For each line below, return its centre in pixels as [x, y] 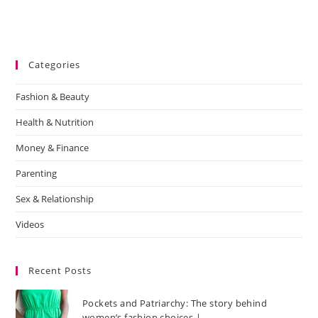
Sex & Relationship [55, 198]
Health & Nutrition [55, 122]
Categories [55, 64]
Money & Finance [53, 147]
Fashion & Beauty [53, 96]
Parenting [37, 173]
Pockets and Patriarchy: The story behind [174, 303]
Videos [30, 224]
